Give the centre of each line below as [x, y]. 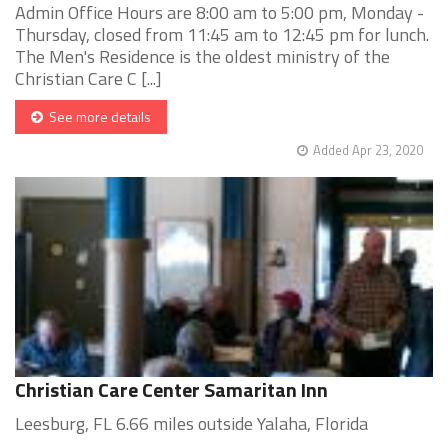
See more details [97, 117]
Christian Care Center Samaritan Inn [171, 390]
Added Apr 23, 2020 [368, 150]
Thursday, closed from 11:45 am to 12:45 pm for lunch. [222, 35]
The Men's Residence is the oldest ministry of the [202, 57]
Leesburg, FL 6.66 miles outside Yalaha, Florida [191, 424]
